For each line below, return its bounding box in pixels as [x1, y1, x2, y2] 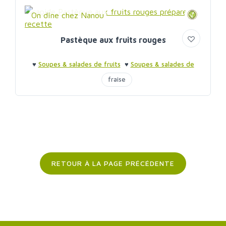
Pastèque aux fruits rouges [60, 35, 166, 44]
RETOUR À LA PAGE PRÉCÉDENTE [51, 158, 175, 167]
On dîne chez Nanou [31, 10, 104, 20]
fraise [107, 75, 126, 83]
